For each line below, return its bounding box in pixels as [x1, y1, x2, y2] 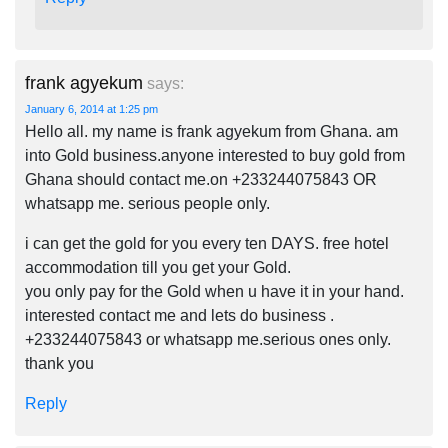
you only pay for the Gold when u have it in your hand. [25, 283, 404, 300]
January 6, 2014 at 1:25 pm [25, 103, 158, 115]
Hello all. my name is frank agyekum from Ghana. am [25, 123, 398, 140]
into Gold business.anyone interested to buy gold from [25, 147, 405, 164]
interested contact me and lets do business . [25, 307, 334, 324]
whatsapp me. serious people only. [25, 195, 270, 212]
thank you [25, 355, 94, 372]
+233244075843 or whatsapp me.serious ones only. [25, 331, 391, 348]
